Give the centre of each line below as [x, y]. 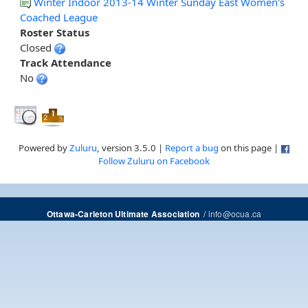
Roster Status [55, 33]
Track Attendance [66, 63]
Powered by [44, 148]
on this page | [249, 148]
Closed [37, 48]
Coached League [59, 18]
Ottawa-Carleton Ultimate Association [123, 214]
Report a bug [191, 148]
